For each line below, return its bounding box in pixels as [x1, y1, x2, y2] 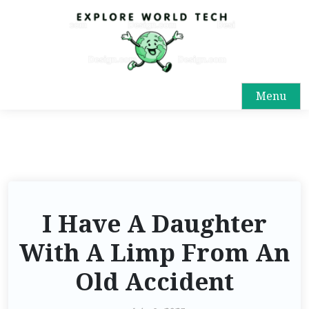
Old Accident [75, 266, 234, 297]
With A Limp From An [19, 237, 290, 268]
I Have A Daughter [42, 208, 267, 239]
